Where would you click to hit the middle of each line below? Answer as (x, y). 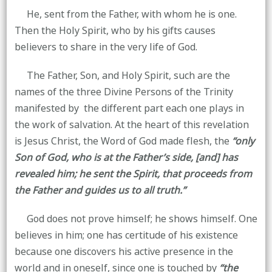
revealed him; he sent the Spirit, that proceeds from (133, 174)
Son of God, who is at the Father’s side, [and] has (126, 158)
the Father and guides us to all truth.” (101, 190)
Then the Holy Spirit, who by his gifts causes (115, 31)
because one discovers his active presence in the (124, 252)
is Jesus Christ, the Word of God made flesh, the (123, 141)
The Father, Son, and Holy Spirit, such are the (122, 76)
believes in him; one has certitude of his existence (126, 235)
